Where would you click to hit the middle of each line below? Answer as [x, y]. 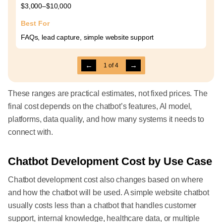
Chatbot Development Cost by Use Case [110, 162]
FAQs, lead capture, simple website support [87, 37]
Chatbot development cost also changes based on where [106, 180]
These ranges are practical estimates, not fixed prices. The [108, 94]
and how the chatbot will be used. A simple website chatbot [109, 193]
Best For [35, 24]
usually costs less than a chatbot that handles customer [102, 206]
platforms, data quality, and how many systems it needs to [106, 119]
